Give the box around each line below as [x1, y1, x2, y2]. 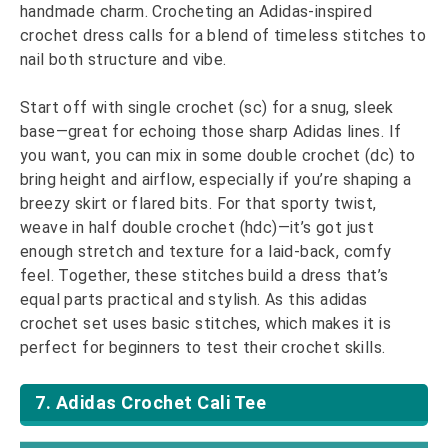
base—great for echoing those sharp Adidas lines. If [20, 122, 402, 142]
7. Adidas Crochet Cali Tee [35, 392, 266, 414]
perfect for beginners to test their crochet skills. [20, 338, 390, 358]
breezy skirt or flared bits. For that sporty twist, [20, 194, 377, 214]
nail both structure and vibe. [20, 50, 231, 70]
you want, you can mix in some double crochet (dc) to [20, 146, 416, 166]
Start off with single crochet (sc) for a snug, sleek [20, 98, 394, 118]
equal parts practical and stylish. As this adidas [20, 290, 368, 310]
